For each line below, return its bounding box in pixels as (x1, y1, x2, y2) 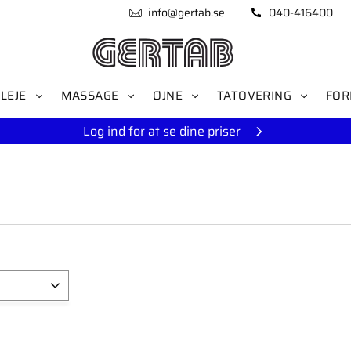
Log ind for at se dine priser (82, 121, 241, 141)
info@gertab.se (147, 4, 225, 21)
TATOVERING (217, 86, 291, 105)
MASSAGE (60, 86, 119, 105)
